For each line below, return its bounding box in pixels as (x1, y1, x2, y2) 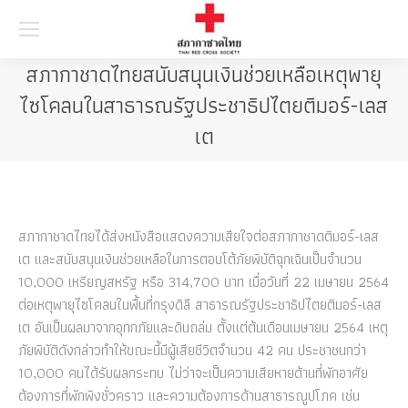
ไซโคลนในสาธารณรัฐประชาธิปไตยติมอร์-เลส (20, 87, 388, 123)
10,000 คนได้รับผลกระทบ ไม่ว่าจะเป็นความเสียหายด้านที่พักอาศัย (18, 362, 368, 384)
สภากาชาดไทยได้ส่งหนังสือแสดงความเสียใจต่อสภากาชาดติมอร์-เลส (18, 225, 379, 248)
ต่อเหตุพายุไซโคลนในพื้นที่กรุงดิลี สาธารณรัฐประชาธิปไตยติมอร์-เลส (18, 293, 382, 316)
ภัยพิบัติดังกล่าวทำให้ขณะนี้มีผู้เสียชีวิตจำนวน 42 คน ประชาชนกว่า (18, 339, 366, 362)
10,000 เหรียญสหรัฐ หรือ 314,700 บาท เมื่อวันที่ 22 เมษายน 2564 (18, 270, 389, 293)
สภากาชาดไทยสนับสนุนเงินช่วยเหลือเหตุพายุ (26, 56, 382, 92)
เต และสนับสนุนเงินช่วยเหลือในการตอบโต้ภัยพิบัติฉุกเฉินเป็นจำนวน (18, 248, 362, 270)
